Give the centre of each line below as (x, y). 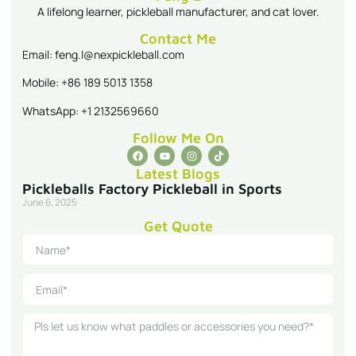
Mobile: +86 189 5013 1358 (87, 83)
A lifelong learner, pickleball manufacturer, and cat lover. (178, 11)
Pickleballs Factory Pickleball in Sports (152, 189)
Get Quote (178, 226)
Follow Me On (178, 138)
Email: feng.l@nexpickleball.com (103, 55)
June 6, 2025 (50, 203)
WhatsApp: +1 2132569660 (91, 110)
